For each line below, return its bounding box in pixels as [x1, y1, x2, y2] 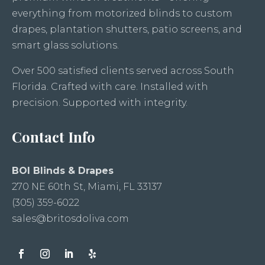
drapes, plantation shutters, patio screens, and [12, 24, 242, 35]
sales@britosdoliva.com [12, 213, 129, 225]
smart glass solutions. [12, 40, 119, 51]
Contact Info [12, 127, 95, 147]
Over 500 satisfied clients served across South [12, 65, 234, 77]
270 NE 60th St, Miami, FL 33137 [12, 181, 162, 193]
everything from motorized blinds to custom [12, 8, 232, 20]
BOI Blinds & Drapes [12, 165, 114, 177]
